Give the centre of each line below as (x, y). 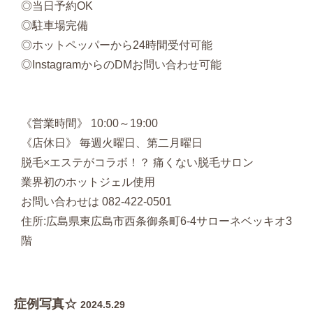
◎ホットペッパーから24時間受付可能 (117, 45)
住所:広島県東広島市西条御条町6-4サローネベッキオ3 (156, 221)
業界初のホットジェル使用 (88, 182)
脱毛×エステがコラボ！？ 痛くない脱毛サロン (137, 163)
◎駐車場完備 (54, 26)
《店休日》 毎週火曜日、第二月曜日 (112, 143)
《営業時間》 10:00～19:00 (89, 124)
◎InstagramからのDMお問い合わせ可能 (121, 65)
